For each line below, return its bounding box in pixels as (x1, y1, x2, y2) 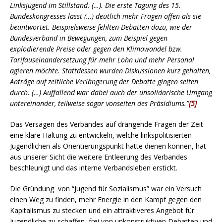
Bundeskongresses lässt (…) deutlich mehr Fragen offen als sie (10, 11, 201, 21)
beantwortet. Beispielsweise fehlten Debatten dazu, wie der (10, 22, 192, 32)
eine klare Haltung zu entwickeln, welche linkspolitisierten (10, 130, 192, 140)
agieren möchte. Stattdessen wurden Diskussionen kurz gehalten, (10, 65, 211, 75)
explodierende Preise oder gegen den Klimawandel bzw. (10, 44, 182, 54)
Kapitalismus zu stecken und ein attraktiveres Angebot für (10, 205, 194, 215)
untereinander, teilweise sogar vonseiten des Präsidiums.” (10, 98, 189, 108)
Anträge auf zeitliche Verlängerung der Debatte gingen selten (10, 76, 198, 86)
